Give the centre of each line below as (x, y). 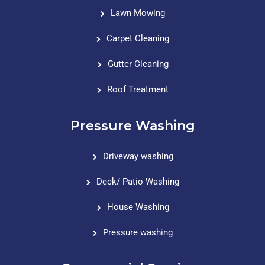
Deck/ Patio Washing (138, 181)
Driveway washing (138, 156)
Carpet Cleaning (138, 38)
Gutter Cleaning (138, 64)
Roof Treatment (138, 89)
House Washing (138, 207)
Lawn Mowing (138, 13)
